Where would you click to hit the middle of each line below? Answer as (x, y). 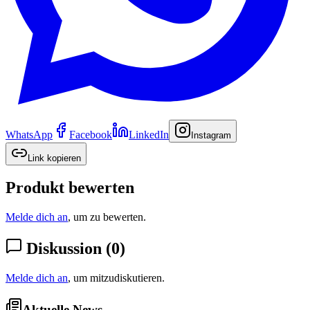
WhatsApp (29, 134)
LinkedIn (149, 134)
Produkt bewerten (70, 188)
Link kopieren (54, 158)
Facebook (91, 134)
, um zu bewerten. (107, 217)
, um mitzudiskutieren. (116, 278)
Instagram (211, 135)
